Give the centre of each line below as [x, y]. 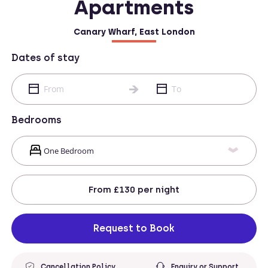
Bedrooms [36, 120]
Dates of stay [45, 58]
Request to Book [134, 228]
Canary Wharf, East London [134, 32]
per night [159, 189]
